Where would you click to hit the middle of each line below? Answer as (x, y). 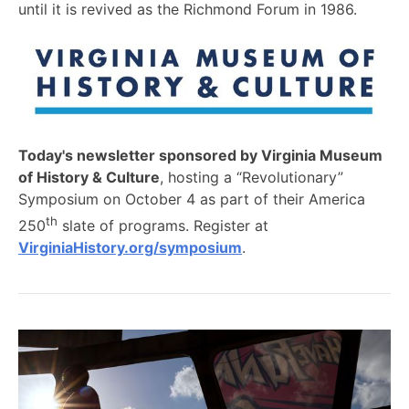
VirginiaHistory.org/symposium (130, 248)
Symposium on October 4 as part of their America (192, 199)
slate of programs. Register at (163, 226)
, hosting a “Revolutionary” (252, 177)
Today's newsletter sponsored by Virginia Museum (200, 155)
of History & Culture (89, 177)
